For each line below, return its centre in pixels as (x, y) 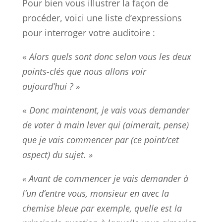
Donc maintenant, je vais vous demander (109, 110)
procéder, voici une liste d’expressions (102, 18)
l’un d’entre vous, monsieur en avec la (95, 194)
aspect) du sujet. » (57, 155)
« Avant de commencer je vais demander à (105, 179)
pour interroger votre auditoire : (88, 33)
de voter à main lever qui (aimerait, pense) (105, 125)
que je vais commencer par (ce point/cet (100, 140)
